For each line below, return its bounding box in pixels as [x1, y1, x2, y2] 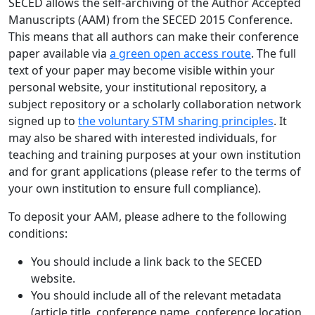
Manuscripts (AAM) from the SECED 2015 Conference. [8, 12, 292, 27]
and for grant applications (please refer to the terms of [8, 164, 301, 179]
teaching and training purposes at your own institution [8, 147, 301, 162]
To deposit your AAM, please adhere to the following [8, 209, 287, 224]
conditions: [8, 226, 67, 241]
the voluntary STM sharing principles [78, 113, 274, 129]
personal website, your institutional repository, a [8, 79, 266, 95]
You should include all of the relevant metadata [31, 288, 281, 303]
